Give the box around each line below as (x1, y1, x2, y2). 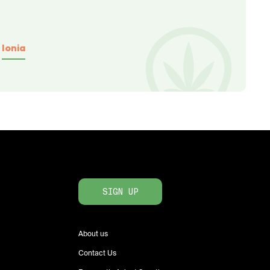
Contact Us (78, 248, 116, 259)
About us (78, 229, 108, 239)
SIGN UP (102, 186, 139, 198)
